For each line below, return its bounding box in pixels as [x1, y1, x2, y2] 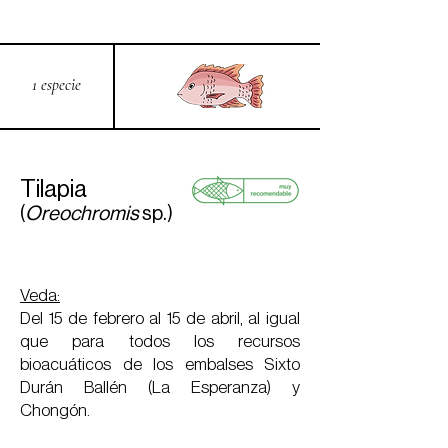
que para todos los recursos [20, 333, 300, 350]
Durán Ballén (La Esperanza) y [20, 379, 300, 396]
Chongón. [20, 402, 93, 419]
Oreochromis [25, 204, 142, 224]
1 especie [32, 74, 81, 95]
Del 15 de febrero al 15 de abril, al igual [20, 310, 300, 327]
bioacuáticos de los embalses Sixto [20, 356, 300, 373]
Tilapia [20, 177, 87, 201]
